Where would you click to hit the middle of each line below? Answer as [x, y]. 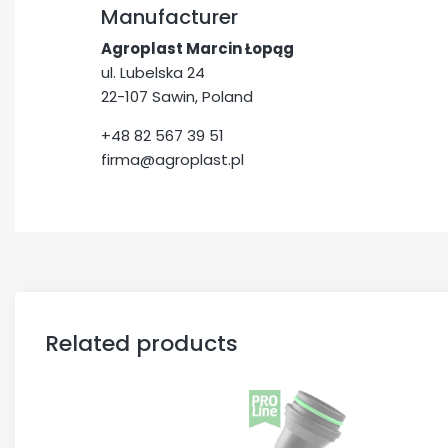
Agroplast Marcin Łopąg [197, 48]
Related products [141, 343]
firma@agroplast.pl [172, 159]
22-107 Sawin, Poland [177, 96]
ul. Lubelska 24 [153, 72]
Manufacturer [169, 16]
